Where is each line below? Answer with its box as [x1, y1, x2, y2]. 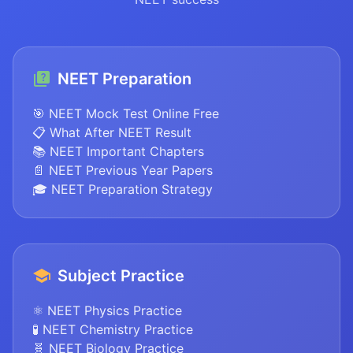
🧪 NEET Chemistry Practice [32, 321, 193, 338]
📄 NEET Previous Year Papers [32, 162, 213, 179]
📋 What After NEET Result [32, 124, 191, 141]
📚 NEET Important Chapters [32, 143, 204, 160]
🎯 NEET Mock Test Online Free [32, 106, 219, 122]
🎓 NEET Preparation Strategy [32, 181, 213, 198]
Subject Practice [58, 266, 184, 286]
